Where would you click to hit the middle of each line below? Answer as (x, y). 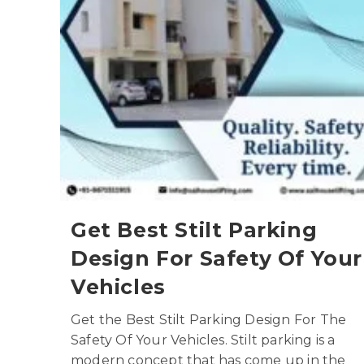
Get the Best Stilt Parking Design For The (208, 319)
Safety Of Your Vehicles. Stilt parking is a (203, 340)
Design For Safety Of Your (216, 258)
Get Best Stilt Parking (194, 230)
